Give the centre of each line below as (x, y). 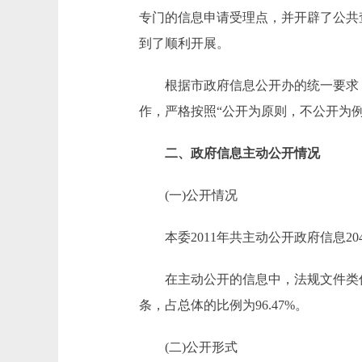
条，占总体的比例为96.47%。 (223, 305)
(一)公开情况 (188, 195)
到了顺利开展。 (184, 43)
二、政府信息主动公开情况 (229, 153)
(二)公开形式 (188, 347)
